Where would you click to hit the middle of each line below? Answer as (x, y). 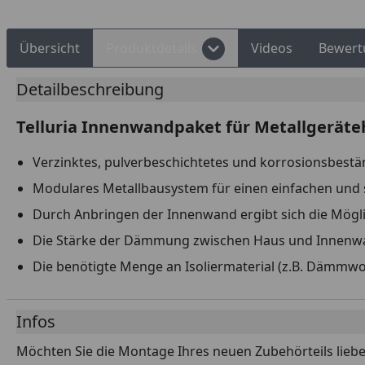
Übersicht (50, 48)
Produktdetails (152, 48)
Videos (272, 48)
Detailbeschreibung (90, 89)
